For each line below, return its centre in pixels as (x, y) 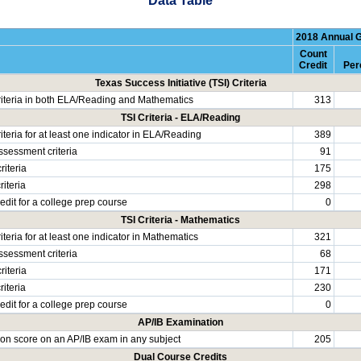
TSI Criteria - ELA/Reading (180, 117)
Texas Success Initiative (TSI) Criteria (180, 83)
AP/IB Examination (180, 322)
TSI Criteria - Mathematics (180, 220)
